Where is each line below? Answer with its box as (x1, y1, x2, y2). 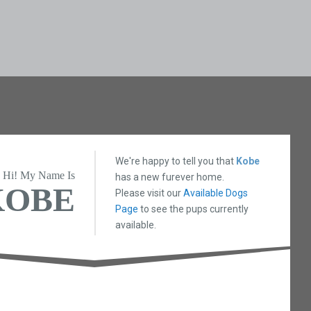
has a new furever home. (115, 171, 225, 183)
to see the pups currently (138, 203, 249, 215)
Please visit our (115, 187, 184, 199)
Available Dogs (183, 187, 249, 199)
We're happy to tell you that (115, 155, 237, 167)
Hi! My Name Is (3, 169, 76, 182)
